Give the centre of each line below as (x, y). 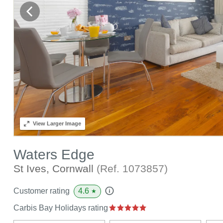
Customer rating (41, 191)
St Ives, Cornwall (55, 168)
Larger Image (63, 123)
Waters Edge (54, 154)
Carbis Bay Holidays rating (61, 208)
